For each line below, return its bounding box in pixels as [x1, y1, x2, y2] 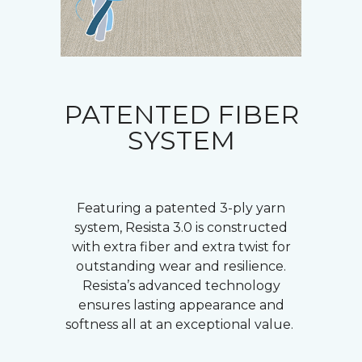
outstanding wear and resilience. [76, 258, 286, 274]
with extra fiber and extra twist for [71, 238, 291, 255]
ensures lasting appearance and [78, 297, 284, 313]
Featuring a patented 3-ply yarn [77, 200, 285, 216]
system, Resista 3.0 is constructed [74, 219, 288, 235]
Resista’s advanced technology [82, 277, 280, 293]
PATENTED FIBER [63, 98, 299, 130]
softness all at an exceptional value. [65, 316, 297, 332]
